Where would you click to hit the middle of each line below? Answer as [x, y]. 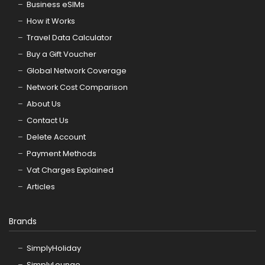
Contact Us [48, 120]
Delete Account [56, 137]
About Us [44, 104]
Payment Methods [62, 153]
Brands [23, 221]
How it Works [51, 21]
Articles [41, 186]
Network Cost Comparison [77, 87]
